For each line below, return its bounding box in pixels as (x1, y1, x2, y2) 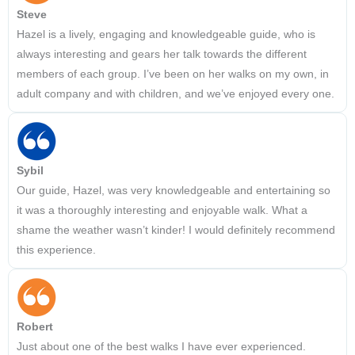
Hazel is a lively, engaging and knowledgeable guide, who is (17, 29, 315, 41)
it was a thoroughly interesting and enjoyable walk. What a (17, 204, 307, 217)
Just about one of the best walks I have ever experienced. (17, 341, 306, 353)
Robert (17, 321, 53, 334)
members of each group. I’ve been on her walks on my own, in (17, 68, 329, 81)
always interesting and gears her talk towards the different (17, 48, 307, 61)
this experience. (17, 244, 96, 257)
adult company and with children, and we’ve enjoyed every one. (17, 88, 334, 101)
